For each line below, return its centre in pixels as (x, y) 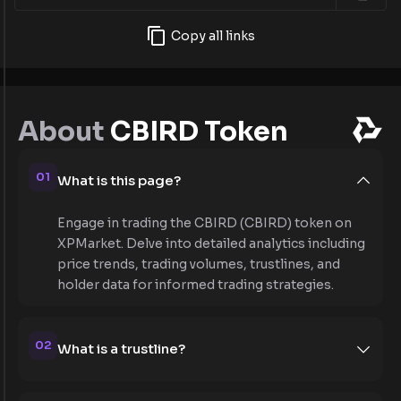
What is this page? (119, 181)
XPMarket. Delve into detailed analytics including (211, 243)
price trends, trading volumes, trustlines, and (199, 264)
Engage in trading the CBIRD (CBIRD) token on (205, 222)
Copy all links (213, 35)
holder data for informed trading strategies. (196, 284)
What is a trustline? (121, 349)
